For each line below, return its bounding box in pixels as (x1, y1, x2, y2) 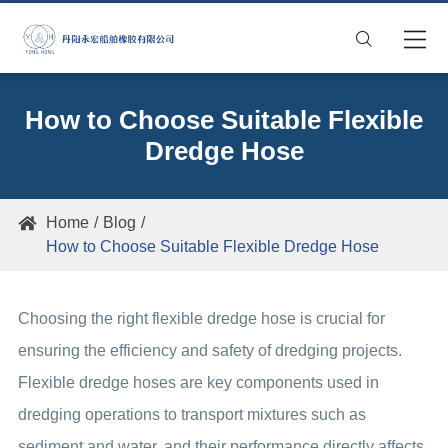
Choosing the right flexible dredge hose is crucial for (17, 310, 385, 327)
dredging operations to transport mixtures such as (17, 406, 366, 423)
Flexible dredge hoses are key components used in (17, 374, 379, 391)
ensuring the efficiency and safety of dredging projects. (17, 342, 402, 359)
